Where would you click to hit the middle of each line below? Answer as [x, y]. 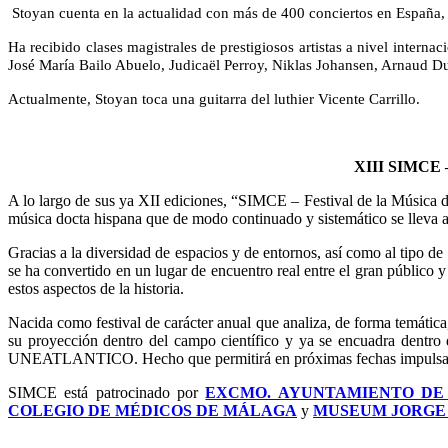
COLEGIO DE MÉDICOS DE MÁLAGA [152, 410]
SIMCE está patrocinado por [103, 392]
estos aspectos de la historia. [96, 288]
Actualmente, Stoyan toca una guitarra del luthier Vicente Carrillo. [214, 98]
